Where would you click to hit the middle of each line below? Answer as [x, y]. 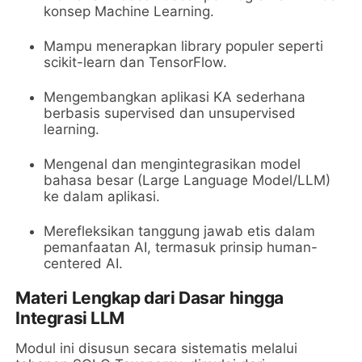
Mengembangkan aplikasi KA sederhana [175, 97]
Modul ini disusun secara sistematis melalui [157, 349]
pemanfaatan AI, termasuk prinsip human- [181, 248]
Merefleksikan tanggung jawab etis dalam [180, 232]
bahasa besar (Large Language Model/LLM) [187, 181]
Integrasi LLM [70, 318]
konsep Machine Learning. [129, 12]
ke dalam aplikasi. [102, 197]
